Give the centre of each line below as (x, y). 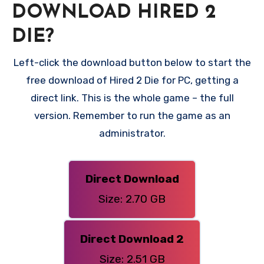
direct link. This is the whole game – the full (132, 98)
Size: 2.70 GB (132, 199)
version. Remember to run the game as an (132, 115)
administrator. (132, 133)
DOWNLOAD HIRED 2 (114, 13)
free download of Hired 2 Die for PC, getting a (132, 80)
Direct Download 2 (132, 239)
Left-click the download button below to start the (132, 62)
